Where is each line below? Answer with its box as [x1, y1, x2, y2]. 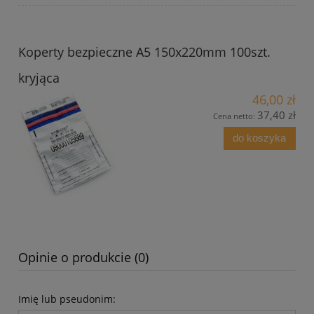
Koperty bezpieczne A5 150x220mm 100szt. [18, 43, 271, 60]
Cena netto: [213, 110, 257, 121]
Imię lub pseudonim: [18, 292, 116, 306]
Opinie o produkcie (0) [18, 248, 149, 266]
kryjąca [18, 69, 60, 86]
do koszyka [233, 132, 287, 144]
